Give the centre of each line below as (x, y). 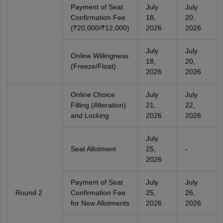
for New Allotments (100, 203)
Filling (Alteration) (98, 105)
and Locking (90, 115)
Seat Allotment (93, 149)
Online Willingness (99, 56)
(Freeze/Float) (93, 66)
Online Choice (93, 95)
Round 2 (29, 193)
